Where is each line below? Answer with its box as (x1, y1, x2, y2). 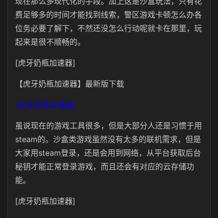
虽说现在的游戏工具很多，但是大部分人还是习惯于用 (15, 121, 202, 130)
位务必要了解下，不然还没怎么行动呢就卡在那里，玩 (15, 23, 202, 33)
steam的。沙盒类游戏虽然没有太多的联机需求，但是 (15, 134, 201, 144)
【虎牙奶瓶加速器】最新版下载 (15, 79, 124, 89)
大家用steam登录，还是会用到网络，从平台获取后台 (15, 148, 201, 158)
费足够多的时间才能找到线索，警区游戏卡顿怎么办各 (15, 10, 202, 19)
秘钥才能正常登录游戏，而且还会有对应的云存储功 (15, 162, 194, 171)
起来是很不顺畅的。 (15, 37, 85, 47)
